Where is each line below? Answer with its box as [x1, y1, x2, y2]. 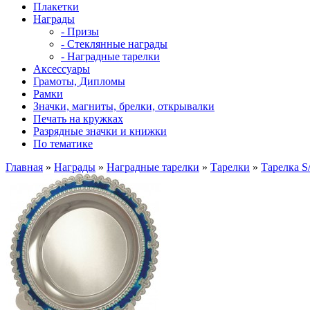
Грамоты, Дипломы [33, 75, 125, 87]
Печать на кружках [33, 113, 123, 125]
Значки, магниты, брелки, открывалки [33, 100, 215, 112]
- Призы [61, 26, 99, 37]
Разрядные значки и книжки [33, 125, 167, 137]
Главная [6, 161, 43, 173]
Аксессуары [33, 63, 90, 75]
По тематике [33, 138, 93, 149]
